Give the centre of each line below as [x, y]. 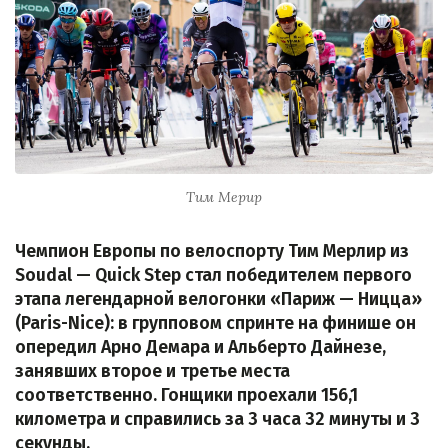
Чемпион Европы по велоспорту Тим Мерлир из [212, 251]
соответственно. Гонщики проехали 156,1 [186, 395]
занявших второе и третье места [152, 371]
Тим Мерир [224, 196]
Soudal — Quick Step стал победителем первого [213, 275]
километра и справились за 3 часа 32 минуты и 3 [217, 419]
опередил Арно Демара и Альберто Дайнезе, [200, 347]
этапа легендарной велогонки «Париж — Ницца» [218, 299]
